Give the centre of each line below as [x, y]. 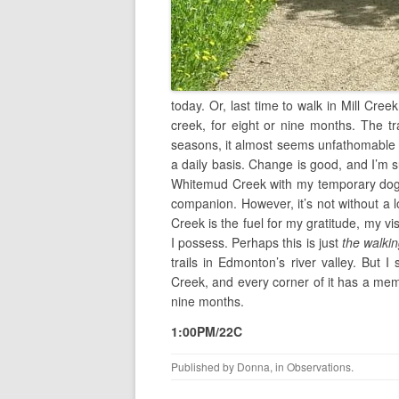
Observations [319, 367]
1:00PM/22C [207, 332]
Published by [204, 367]
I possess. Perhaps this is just [256, 243]
